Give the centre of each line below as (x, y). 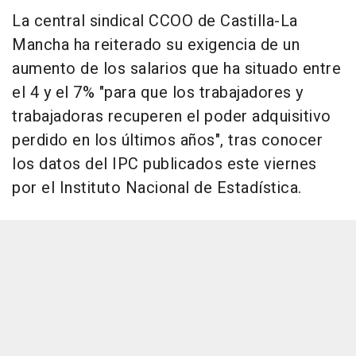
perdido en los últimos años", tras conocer (167, 140)
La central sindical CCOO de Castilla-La (155, 21)
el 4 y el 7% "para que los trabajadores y (158, 92)
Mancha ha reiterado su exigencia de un (156, 44)
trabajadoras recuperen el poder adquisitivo (172, 116)
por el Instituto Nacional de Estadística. (157, 188)
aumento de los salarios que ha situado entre (176, 68)
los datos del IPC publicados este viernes (164, 164)
